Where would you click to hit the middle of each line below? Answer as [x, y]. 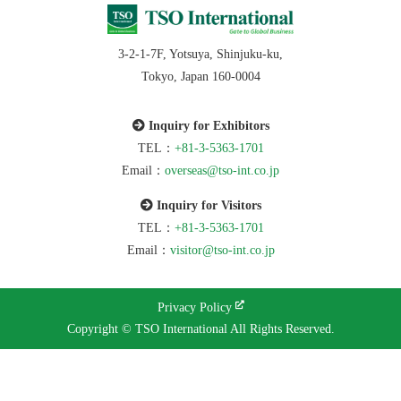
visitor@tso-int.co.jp [222, 250]
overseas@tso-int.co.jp [222, 170]
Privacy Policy [194, 307]
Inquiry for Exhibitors [207, 125]
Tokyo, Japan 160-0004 [200, 76]
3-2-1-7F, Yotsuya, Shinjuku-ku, [200, 54]
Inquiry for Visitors [207, 205]
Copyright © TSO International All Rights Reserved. [200, 328]
